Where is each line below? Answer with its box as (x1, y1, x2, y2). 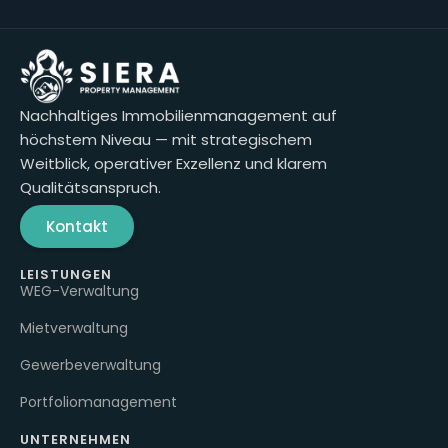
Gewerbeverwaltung (20, 354, 161, 375)
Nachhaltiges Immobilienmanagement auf (20, 105, 337, 127)
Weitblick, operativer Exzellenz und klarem (20, 153, 327, 175)
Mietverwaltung (20, 317, 128, 338)
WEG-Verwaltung (20, 280, 139, 301)
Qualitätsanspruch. (20, 177, 161, 199)
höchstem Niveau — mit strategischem (20, 129, 312, 151)
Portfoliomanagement (20, 391, 177, 412)
